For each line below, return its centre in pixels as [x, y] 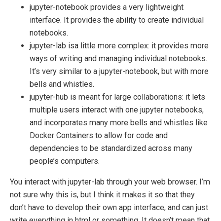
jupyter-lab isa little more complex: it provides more [119, 46]
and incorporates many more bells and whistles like [119, 123]
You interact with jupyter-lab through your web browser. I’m [110, 182]
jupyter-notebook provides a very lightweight [107, 7]
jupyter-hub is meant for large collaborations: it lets [117, 97]
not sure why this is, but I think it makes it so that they [102, 195]
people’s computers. [65, 161]
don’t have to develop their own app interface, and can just [109, 208]
